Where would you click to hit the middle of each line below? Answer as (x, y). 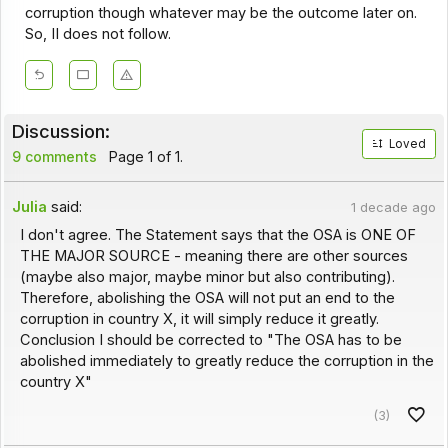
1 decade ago (393, 207)
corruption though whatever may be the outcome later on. (220, 13)
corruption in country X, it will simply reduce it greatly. (199, 319)
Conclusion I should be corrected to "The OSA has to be (210, 340)
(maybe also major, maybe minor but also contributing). (207, 277)
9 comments (54, 156)
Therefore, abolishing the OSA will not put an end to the (207, 298)
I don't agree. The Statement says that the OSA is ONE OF (217, 235)
